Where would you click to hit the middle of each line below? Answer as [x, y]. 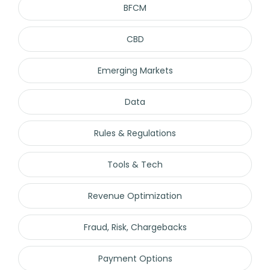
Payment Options [135, 258]
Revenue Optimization [135, 196]
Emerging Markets [135, 70]
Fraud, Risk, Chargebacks [135, 227]
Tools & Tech [135, 164]
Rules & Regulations [135, 133]
